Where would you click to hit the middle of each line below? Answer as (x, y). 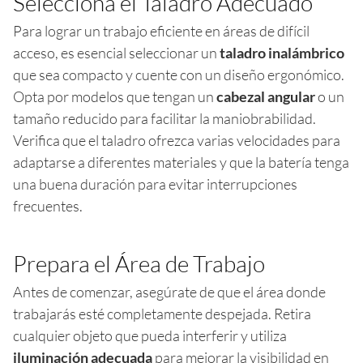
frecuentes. (48, 205)
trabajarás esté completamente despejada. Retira (162, 313)
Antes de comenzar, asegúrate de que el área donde (169, 291)
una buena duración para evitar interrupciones (155, 184)
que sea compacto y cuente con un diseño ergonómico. (179, 74)
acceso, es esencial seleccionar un (116, 52)
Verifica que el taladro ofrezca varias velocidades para (177, 140)
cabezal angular (266, 96)
